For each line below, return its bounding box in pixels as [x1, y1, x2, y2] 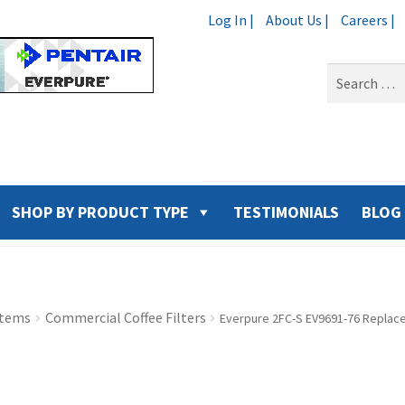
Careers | [340, 11, 395, 29]
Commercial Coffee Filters [44, 307, 206, 326]
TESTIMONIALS [232, 202, 339, 222]
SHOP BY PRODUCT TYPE [11, 202, 189, 222]
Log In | [207, 11, 254, 29]
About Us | [265, 11, 329, 29]
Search [326, 63, 369, 82]
